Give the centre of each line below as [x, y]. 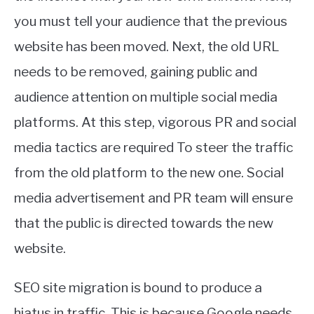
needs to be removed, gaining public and [136, 72]
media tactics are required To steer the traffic [153, 148]
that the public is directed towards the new [144, 224]
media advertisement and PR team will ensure [153, 198]
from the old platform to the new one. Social [149, 173]
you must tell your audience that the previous [151, 22]
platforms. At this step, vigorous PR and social [155, 123]
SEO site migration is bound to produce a [138, 288]
